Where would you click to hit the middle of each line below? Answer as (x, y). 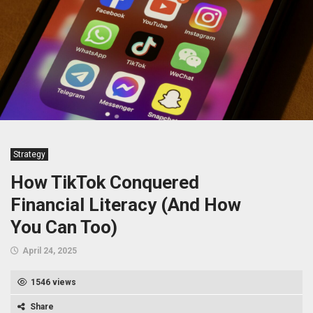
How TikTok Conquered (105, 183)
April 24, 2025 (50, 251)
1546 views (53, 283)
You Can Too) (64, 227)
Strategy (29, 155)
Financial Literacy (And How (126, 205)
